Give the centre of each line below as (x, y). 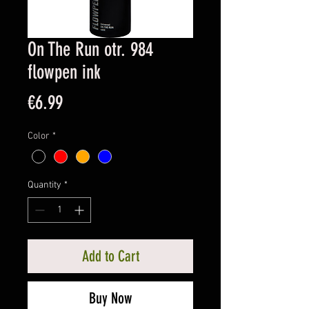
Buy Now (110, 298)
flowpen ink (64, 72)
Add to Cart (110, 256)
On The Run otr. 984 (90, 49)
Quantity (44, 185)
